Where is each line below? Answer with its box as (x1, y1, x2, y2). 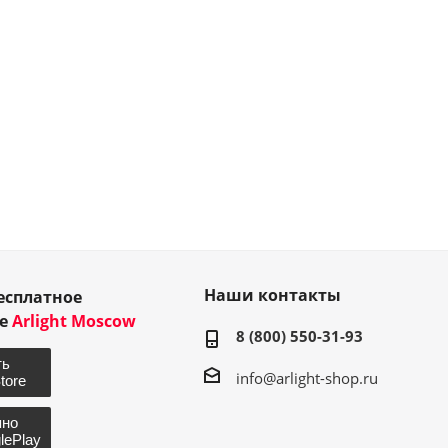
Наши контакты (203, 283, 341, 306)
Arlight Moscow (11, 309, 136, 332)
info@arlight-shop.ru (235, 367, 378, 388)
